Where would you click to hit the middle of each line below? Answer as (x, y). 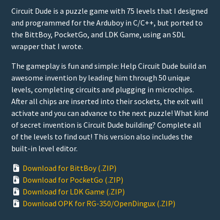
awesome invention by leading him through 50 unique (101, 77)
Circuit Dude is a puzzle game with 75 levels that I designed (110, 11)
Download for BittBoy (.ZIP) (69, 168)
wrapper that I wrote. (47, 46)
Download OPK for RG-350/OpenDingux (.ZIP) (99, 203)
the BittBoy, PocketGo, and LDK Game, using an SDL (98, 34)
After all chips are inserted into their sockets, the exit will (107, 101)
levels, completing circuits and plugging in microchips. (103, 89)
